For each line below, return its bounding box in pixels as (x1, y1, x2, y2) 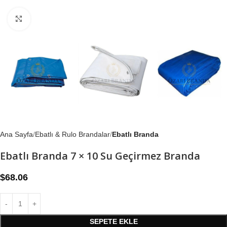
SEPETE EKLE (89, 217, 138, 226)
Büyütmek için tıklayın (30, 15, 100, 23)
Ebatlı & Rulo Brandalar (35, 130, 110, 139)
